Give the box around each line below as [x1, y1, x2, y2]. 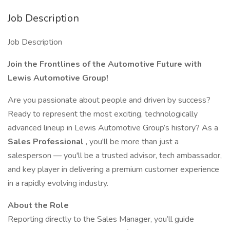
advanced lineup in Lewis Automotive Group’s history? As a [8, 122, 218, 133]
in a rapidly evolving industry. [8, 178, 108, 189]
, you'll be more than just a [86, 136, 179, 147]
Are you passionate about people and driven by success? [8, 94, 210, 106]
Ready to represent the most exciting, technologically [8, 108, 198, 120]
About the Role [8, 200, 69, 211]
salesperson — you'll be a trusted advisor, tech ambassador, [8, 150, 222, 161]
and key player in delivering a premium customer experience [8, 164, 219, 175]
